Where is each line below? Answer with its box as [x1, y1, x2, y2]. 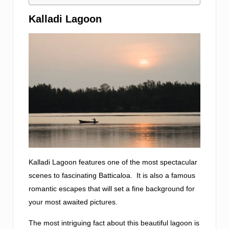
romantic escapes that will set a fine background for [29, 184, 195, 193]
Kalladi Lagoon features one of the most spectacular [29, 157, 197, 166]
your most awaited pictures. [29, 197, 118, 206]
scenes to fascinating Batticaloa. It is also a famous [29, 171, 195, 179]
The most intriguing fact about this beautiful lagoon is [29, 218, 199, 227]
